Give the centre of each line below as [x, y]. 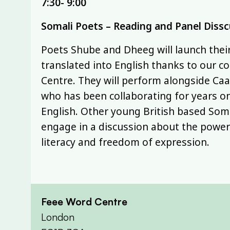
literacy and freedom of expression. [125, 142]
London [58, 217]
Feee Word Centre [84, 202]
